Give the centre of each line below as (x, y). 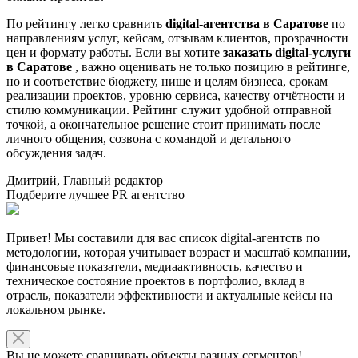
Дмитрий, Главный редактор (85, 180)
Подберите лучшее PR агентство (95, 194)
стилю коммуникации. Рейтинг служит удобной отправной (169, 109)
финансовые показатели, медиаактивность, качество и (155, 266)
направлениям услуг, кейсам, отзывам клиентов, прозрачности (177, 38)
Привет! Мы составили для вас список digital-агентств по (163, 237)
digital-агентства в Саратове (247, 23)
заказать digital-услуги (287, 52)
